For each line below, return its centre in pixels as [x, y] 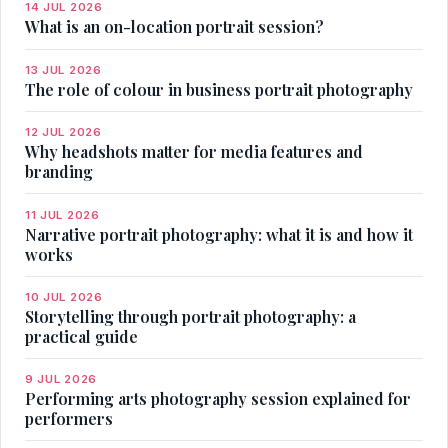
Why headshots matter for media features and [194, 152]
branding [59, 172]
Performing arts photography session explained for [218, 399]
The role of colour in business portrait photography [219, 89]
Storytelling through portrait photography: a [190, 316]
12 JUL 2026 [63, 132]
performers [69, 419]
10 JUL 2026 [64, 296]
